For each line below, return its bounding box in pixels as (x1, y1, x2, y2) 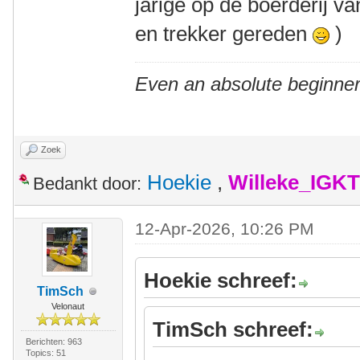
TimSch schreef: (153, 317, 314, 342)
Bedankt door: (33, 174, 141, 194)
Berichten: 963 (25, 337, 82, 346)
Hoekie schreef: (144, 268, 298, 292)
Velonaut (51, 301, 85, 311)
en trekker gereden (135, 22, 313, 46)
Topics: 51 (25, 348, 66, 358)
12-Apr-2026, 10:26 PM (135, 219, 315, 238)
